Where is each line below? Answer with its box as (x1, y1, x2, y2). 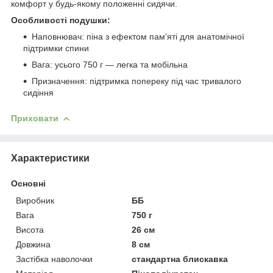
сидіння (23, 87, 54, 97)
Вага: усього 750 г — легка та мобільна (32, 59, 188, 69)
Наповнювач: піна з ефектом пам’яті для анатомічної (32, 31, 244, 41)
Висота (16, 224, 44, 235)
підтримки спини (23, 43, 89, 53)
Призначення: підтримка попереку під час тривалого (32, 76, 241, 86)
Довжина (16, 239, 51, 249)
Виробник (16, 195, 54, 205)
